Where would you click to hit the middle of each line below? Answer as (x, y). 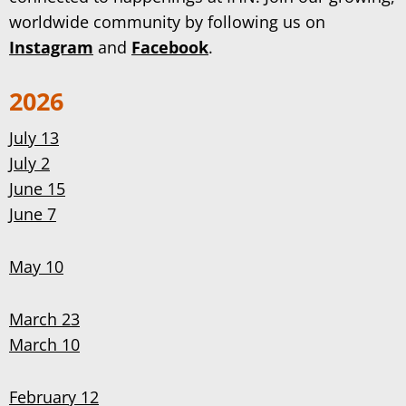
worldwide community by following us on (167, 22)
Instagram (51, 47)
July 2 (29, 163)
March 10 (44, 344)
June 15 (37, 188)
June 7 (33, 214)
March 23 (44, 319)
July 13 (34, 138)
